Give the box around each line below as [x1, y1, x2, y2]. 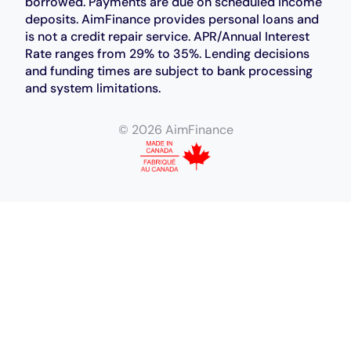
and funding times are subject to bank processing [25, 63, 313, 80]
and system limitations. [25, 80, 161, 97]
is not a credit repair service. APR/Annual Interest [25, 28, 310, 45]
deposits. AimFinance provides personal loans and [25, 11, 320, 28]
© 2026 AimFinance [118, 121, 233, 139]
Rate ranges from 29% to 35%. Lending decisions [25, 45, 310, 63]
